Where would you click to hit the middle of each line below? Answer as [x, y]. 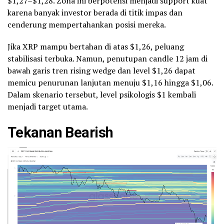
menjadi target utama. [48, 107]
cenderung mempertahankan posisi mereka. [87, 25]
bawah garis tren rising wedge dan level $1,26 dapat [101, 71]
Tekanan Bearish [60, 133]
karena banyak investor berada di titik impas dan [95, 13]
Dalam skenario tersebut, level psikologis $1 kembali [102, 95]
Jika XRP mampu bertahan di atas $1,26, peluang [96, 47]
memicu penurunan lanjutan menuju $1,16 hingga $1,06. [110, 83]
